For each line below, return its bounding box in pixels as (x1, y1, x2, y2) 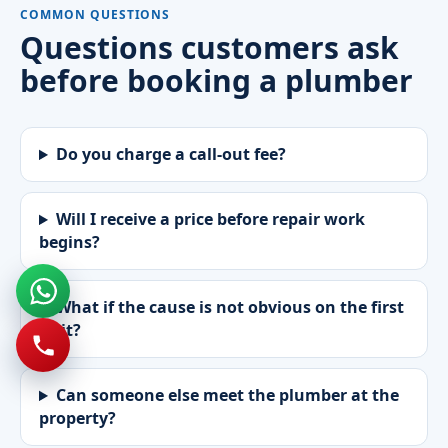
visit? (39, 319, 81, 342)
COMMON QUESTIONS (20, 6, 171, 24)
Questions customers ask (20, 27, 399, 69)
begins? (39, 231, 100, 254)
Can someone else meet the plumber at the (55, 384, 399, 407)
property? (39, 407, 116, 430)
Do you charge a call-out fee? (55, 143, 286, 166)
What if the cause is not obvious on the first (55, 296, 404, 319)
